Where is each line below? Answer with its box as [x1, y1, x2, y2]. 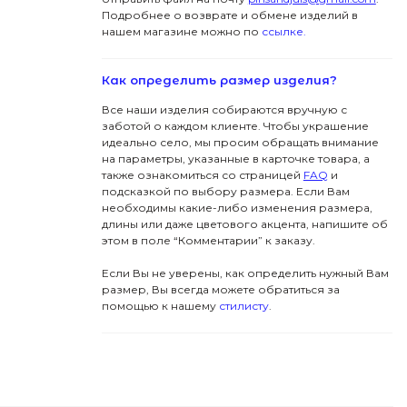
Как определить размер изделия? [101, 73, 337, 88]
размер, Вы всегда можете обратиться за [101, 283, 340, 297]
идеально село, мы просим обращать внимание [101, 135, 379, 150]
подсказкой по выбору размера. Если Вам [101, 184, 350, 199]
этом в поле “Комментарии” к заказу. [101, 233, 315, 248]
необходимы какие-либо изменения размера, [101, 201, 372, 215]
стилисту [215, 299, 269, 313]
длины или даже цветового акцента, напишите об [101, 217, 388, 232]
